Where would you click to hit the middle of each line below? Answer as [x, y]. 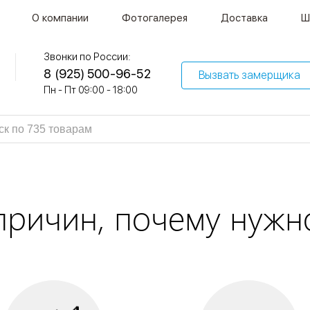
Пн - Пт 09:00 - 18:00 [91, 90]
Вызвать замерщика [250, 75]
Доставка [244, 18]
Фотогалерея [155, 18]
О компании [60, 18]
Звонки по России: [88, 57]
